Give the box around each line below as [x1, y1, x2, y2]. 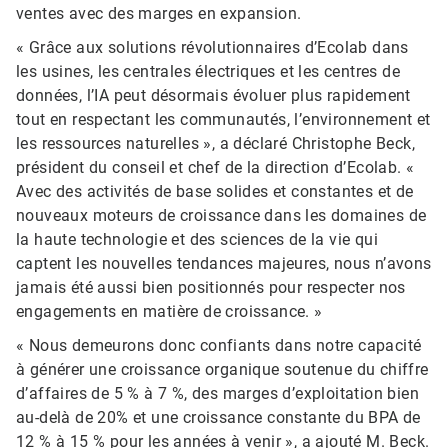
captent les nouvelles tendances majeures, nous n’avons [16, 254, 432, 274]
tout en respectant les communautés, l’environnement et [16, 110, 431, 130]
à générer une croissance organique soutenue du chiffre [16, 360, 429, 380]
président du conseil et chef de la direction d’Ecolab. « [16, 158, 415, 178]
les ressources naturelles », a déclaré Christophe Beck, [16, 134, 415, 154]
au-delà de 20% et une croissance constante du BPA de [16, 408, 421, 428]
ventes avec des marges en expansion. [16, 4, 302, 24]
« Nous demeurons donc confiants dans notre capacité [16, 336, 422, 356]
